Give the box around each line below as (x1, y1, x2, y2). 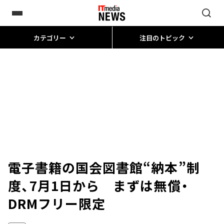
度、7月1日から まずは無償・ (8, 176, 188, 194)
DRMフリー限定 (8, 194, 106, 212)
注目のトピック (139, 32, 185, 42)
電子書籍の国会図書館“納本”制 (8, 158, 200, 176)
